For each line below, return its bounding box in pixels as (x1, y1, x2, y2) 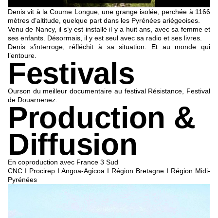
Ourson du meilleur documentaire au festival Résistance (8, 87, 182, 95)
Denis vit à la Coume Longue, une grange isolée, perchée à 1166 (8, 8, 210, 16)
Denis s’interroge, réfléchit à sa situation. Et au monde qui (8, 43, 210, 51)
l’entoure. (8, 52, 36, 60)
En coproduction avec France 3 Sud (8, 158, 118, 166)
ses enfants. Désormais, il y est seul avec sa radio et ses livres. (8, 34, 202, 42)
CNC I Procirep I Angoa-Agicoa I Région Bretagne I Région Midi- (8, 167, 210, 175)
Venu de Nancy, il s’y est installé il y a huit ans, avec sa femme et (8, 25, 210, 34)
